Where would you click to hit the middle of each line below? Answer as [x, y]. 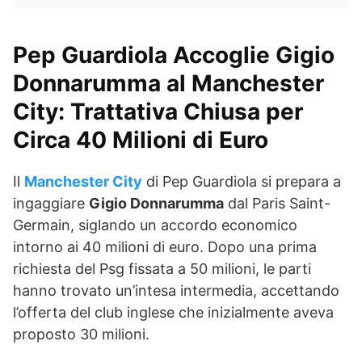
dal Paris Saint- [277, 203]
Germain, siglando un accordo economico [155, 225]
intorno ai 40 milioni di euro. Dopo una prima [165, 247]
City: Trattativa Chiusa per [158, 112]
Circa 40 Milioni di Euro [141, 140]
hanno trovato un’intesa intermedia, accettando [176, 290]
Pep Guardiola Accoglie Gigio [174, 55]
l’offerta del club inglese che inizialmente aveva [173, 312]
